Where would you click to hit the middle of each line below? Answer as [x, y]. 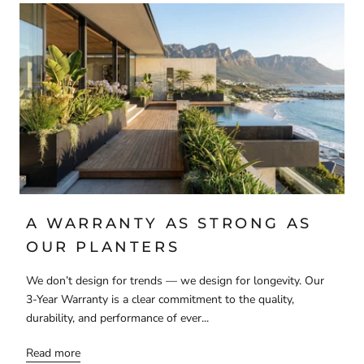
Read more [53, 353]
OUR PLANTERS [103, 247]
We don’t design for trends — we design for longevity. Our [175, 280]
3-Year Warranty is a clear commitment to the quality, [160, 299]
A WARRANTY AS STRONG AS [169, 223]
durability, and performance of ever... [117, 318]
